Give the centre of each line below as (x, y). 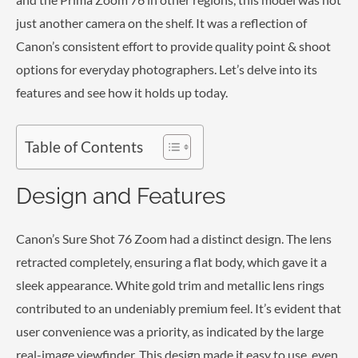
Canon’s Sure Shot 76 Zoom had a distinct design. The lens (174, 238)
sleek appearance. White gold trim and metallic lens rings (170, 284)
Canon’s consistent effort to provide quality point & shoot (173, 46)
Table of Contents (84, 147)
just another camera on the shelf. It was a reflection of (161, 23)
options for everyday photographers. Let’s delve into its (167, 69)
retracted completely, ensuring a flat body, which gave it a (171, 261)
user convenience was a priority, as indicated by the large (170, 331)
